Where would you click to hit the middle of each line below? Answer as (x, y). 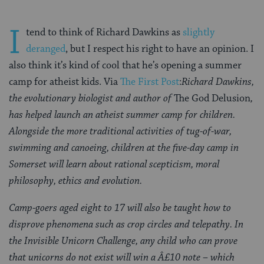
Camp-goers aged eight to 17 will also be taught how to (120, 208)
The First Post (150, 82)
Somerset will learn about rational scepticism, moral (114, 165)
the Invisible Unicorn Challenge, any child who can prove (123, 241)
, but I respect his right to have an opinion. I (160, 49)
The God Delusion (212, 99)
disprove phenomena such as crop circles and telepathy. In (126, 225)
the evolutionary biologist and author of (91, 99)
